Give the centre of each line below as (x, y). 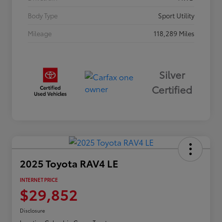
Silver (172, 75)
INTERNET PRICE (39, 179)
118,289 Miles (174, 33)
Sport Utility (176, 16)
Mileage (40, 33)
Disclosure (32, 210)
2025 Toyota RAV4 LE (69, 163)
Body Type (43, 16)
